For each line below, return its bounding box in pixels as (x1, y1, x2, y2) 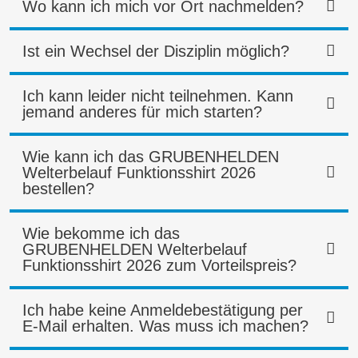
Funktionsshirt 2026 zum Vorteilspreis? (22, 257, 296, 275)
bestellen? (22, 180, 94, 198)
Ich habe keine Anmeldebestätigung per (22, 301, 303, 320)
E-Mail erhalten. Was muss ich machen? (22, 317, 308, 336)
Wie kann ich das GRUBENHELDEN (22, 148, 279, 166)
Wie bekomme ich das (22, 225, 180, 243)
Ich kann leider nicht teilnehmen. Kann (22, 87, 293, 105)
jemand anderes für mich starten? (22, 103, 262, 121)
